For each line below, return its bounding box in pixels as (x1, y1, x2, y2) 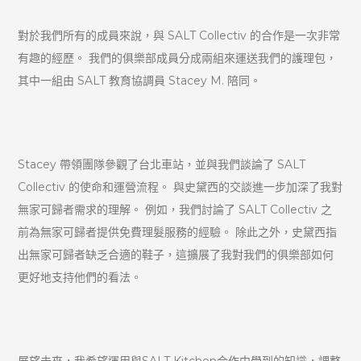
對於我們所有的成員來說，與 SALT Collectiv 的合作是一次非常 (18, 27, 341, 43)
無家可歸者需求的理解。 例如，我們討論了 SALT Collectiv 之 (18, 201, 333, 217)
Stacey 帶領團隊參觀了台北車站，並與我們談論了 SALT (18, 156, 306, 172)
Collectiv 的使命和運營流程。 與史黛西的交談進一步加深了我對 (18, 179, 343, 194)
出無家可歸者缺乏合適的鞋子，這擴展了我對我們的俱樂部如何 (18, 247, 334, 262)
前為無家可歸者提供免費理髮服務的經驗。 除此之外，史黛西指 (18, 224, 338, 239)
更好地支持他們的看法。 (18, 269, 143, 284)
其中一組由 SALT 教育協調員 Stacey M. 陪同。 (18, 73, 262, 88)
